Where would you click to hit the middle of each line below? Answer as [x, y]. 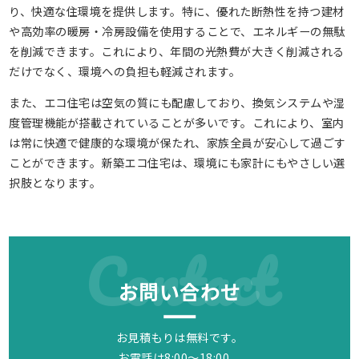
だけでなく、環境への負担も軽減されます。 [125, 71]
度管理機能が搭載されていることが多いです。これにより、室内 [177, 123]
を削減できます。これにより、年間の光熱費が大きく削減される [177, 51]
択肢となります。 [55, 183]
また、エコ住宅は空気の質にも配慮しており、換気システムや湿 [177, 103]
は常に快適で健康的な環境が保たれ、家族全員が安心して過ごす [177, 143]
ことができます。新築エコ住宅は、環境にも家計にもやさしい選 [177, 163]
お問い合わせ [179, 290]
